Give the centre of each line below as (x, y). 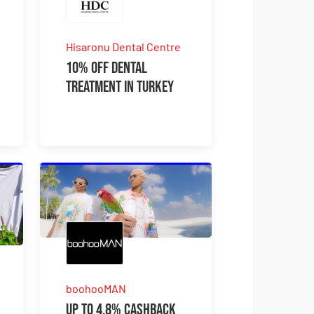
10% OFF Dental (107, 68)
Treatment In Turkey (120, 87)
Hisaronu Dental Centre (124, 46)
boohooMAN (96, 288)
